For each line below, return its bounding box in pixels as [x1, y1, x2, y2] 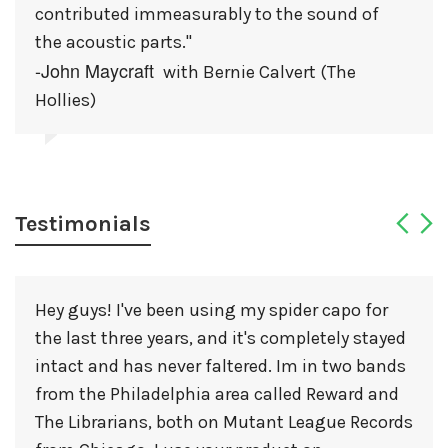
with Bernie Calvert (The [159, 61, 356, 84]
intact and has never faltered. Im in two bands [35, 355, 406, 378]
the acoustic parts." [35, 31, 192, 54]
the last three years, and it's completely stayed [35, 327, 406, 350]
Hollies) [35, 89, 96, 112]
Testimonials [15, 211, 151, 238]
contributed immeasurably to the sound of [35, 3, 379, 26]
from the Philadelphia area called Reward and [35, 383, 399, 406]
